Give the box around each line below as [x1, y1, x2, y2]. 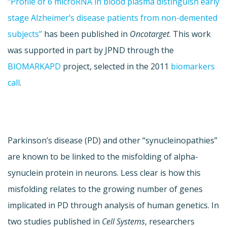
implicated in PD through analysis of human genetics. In [8, 200, 219, 211]
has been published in [42, 28, 130, 40]
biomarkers [171, 61, 215, 72]
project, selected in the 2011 [61, 61, 171, 72]
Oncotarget [130, 28, 169, 40]
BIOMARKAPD [8, 61, 61, 72]
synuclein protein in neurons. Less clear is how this [8, 167, 201, 179]
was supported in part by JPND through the [8, 45, 174, 56]
